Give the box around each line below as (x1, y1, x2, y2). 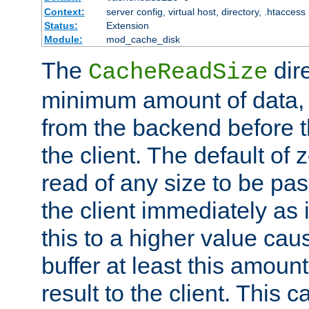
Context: (43, 6, 85, 18)
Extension (106, 20, 149, 32)
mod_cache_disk (106, 34, 180, 46)
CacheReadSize (88, 59, 268, 86)
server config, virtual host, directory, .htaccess (106, 6, 306, 18)
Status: (43, 20, 78, 32)
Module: (43, 34, 83, 46)
